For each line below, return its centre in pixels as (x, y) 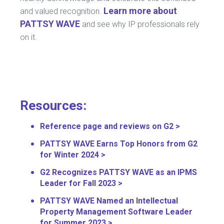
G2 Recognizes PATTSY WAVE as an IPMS (118, 172)
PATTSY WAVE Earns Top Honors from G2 (119, 143)
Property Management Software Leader (116, 211)
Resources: (53, 105)
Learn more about (140, 10)
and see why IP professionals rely (140, 24)
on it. (28, 37)
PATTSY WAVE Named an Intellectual (109, 200)
